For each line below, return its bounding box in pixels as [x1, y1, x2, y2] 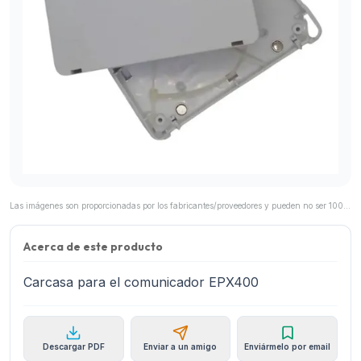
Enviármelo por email [244, 342, 331, 351]
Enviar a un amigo [143, 342, 218, 351]
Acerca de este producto [23, 239, 163, 254]
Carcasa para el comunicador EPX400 [23, 274, 259, 290]
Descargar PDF [42, 342, 105, 351]
